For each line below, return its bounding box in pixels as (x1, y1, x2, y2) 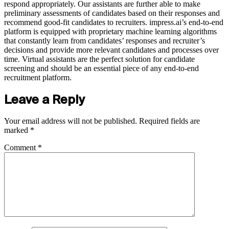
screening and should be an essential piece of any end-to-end (4, 63, 199, 73)
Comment (4, 143, 38, 152)
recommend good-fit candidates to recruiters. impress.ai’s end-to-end (4, 17, 223, 27)
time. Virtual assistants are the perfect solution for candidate (4, 54, 195, 63)
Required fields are (139, 117, 200, 126)
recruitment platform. (4, 73, 72, 82)
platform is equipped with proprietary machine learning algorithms (4, 27, 217, 36)
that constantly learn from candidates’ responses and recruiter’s (4, 36, 205, 45)
